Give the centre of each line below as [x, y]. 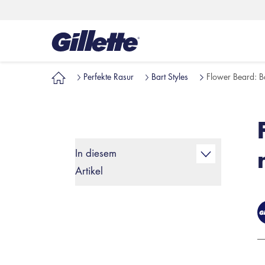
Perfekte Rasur [109, 76]
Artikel [89, 171]
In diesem [96, 153]
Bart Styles [170, 76]
